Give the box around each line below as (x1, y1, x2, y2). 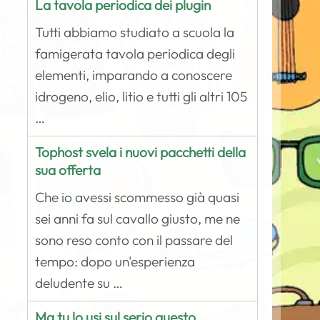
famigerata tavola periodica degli (35, 45, 236, 62)
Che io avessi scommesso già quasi (35, 189, 240, 206)
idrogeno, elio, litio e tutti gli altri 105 (35, 88, 248, 105)
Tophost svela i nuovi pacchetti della (35, 144, 246, 161)
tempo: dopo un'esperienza (35, 253, 196, 270)
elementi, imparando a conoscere (35, 66, 233, 84)
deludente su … (35, 274, 124, 291)
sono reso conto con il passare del (35, 231, 234, 249)
